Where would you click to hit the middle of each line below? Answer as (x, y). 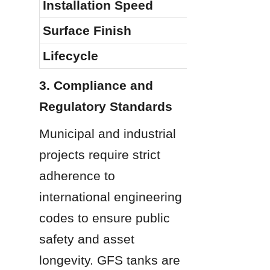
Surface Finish (87, 30)
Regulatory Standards (106, 106)
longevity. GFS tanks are (110, 260)
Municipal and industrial (108, 133)
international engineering (111, 196)
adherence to (77, 175)
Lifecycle (71, 55)
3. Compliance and (96, 85)
